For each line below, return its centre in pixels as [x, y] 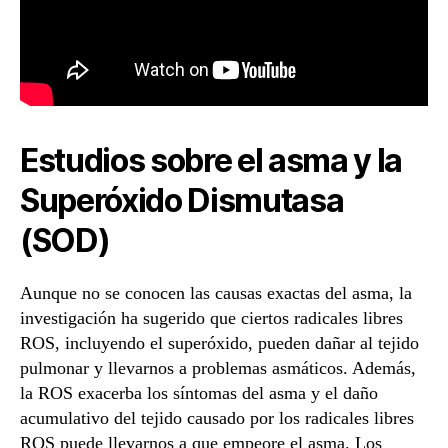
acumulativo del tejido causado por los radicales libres [217, 418]
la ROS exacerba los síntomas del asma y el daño [199, 393]
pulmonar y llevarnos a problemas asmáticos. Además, [218, 368]
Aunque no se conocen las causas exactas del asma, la [216, 293]
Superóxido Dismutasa [182, 201]
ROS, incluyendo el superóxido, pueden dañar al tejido [219, 343]
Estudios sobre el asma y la [211, 161]
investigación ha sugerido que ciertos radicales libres [211, 318]
